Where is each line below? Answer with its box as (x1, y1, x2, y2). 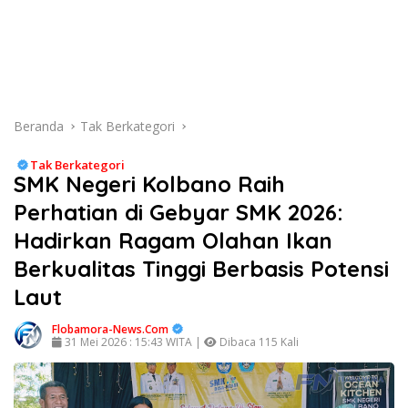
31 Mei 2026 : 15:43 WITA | (62, 334, 204, 350)
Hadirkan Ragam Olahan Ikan (14, 227, 332, 254)
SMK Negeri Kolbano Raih (14, 170, 285, 198)
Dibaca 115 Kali (217, 334, 299, 350)
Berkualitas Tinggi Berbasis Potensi (14, 255, 389, 282)
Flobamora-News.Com (52, 321, 168, 337)
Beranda (14, 117, 64, 135)
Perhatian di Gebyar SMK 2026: (14, 199, 343, 226)
